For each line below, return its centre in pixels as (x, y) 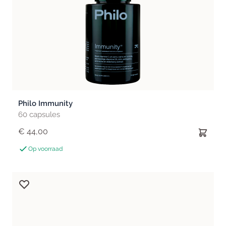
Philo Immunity (45, 103)
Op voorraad (45, 149)
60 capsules (39, 115)
